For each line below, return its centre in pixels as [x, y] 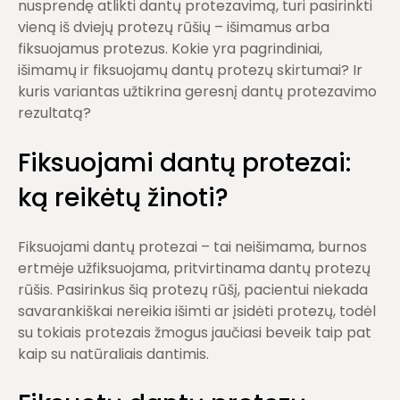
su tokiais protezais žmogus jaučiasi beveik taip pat [195, 333]
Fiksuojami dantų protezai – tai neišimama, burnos [192, 247]
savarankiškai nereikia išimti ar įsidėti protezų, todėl [197, 311]
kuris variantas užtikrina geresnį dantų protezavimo [197, 92]
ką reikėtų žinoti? [123, 198]
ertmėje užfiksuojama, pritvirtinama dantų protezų [194, 268]
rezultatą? [54, 113]
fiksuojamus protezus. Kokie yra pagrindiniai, [170, 49]
